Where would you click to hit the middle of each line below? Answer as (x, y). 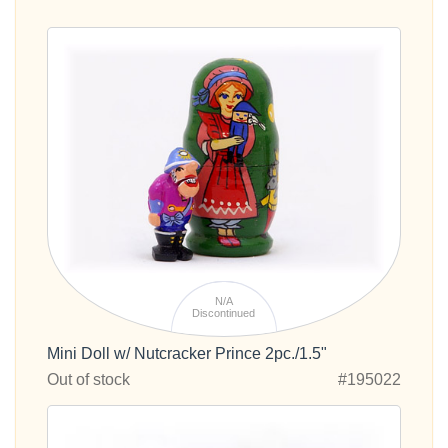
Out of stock (88, 380)
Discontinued (224, 312)
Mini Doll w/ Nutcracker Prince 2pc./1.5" (187, 354)
